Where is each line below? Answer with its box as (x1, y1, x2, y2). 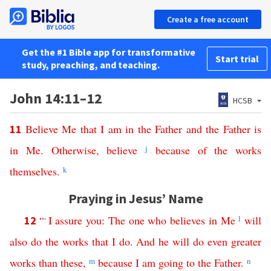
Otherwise (51, 143, 96, 157)
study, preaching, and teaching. (22, 59, 160, 71)
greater (231, 234, 262, 249)
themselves (10, 164, 57, 178)
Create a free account (167, 14, 249, 25)
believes (170, 213, 205, 227)
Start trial (215, 53, 259, 65)
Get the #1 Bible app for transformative (22, 46, 195, 58)
